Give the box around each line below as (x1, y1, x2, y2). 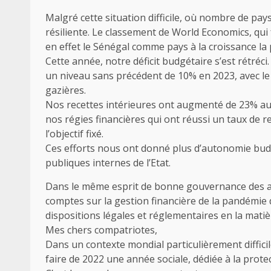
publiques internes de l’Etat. (45, 155, 171, 169)
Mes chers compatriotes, (45, 223, 157, 237)
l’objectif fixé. (45, 126, 103, 140)
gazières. (45, 83, 86, 97)
